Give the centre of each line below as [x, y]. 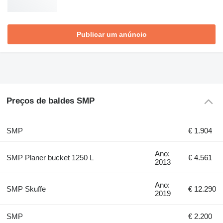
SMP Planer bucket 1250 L [50, 157]
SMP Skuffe [26, 189]
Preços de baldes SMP [50, 101]
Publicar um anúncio [111, 35]
